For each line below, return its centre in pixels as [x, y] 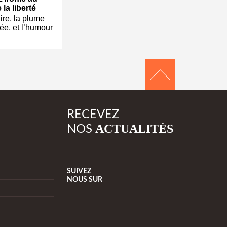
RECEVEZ [93, 115]
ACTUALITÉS [134, 129]
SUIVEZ [79, 172]
